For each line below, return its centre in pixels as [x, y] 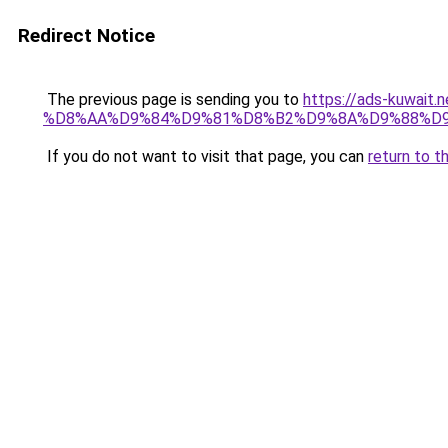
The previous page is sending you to [173, 99]
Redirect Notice [86, 35]
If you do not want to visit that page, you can [205, 156]
